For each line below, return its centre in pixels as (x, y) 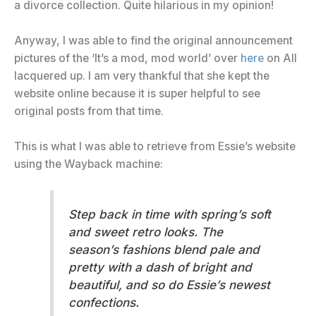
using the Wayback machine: (89, 164)
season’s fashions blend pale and (164, 249)
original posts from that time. (89, 111)
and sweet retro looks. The (145, 231)
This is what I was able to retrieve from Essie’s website (155, 146)
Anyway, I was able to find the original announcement (153, 40)
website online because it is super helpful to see (137, 93)
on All (280, 58)
